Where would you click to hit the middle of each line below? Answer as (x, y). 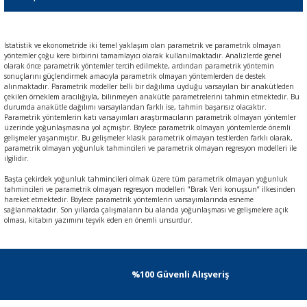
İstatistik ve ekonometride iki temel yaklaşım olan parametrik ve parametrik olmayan (143, 45)
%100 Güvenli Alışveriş (180, 274)
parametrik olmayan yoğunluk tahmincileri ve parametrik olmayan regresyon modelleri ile (150, 148)
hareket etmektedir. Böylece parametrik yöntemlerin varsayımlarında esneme (129, 199)
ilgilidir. (17, 158)
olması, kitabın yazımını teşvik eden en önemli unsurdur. (98, 220)
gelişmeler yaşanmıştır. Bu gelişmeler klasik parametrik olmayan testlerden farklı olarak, (148, 137)
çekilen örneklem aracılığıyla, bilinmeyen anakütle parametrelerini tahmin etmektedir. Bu (152, 96)
